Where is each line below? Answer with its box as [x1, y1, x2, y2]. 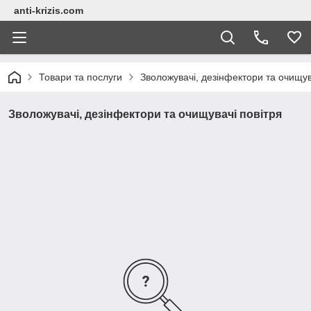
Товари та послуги [39, 72, 122, 83]
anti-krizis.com [14, 5, 83, 16]
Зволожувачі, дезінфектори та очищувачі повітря [8, 108, 282, 120]
